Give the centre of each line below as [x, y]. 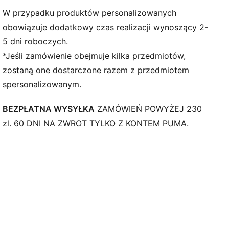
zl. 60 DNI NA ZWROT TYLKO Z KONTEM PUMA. [96, 123]
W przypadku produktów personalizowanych [90, 13]
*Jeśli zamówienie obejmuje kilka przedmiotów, [94, 56]
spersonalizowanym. [42, 85]
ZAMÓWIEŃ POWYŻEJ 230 [148, 109]
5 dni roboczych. [36, 42]
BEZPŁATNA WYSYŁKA [49, 109]
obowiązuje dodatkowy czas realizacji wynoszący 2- [106, 27]
